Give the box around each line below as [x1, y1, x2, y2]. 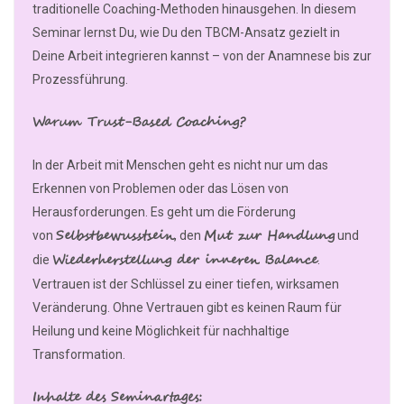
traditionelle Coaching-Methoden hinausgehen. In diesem [32, 2, 356, 17]
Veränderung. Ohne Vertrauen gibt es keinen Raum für [32, 300, 342, 316]
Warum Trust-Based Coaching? [32, 113, 245, 133]
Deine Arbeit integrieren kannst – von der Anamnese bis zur [32, 49, 372, 64]
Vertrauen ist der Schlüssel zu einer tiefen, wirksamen [32, 277, 339, 292]
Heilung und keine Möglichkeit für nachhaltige [32, 324, 289, 339]
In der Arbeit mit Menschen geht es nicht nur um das [32, 158, 328, 173]
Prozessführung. [32, 72, 128, 87]
